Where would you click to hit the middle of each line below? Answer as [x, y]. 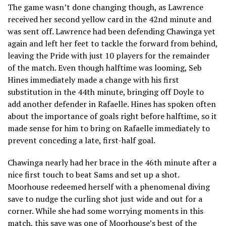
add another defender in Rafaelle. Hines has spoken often [112, 104]
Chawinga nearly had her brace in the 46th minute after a [112, 162]
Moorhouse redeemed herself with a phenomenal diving [109, 186]
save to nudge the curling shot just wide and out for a [105, 199]
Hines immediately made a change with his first [93, 79]
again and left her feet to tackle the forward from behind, [112, 43]
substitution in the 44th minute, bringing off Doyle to [106, 92]
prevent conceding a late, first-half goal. [81, 140]
